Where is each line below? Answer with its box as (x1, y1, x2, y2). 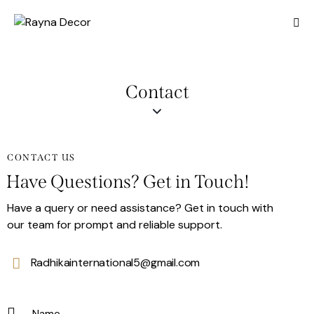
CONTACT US (7, 152, 76, 163)
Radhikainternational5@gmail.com (30, 255, 200, 271)
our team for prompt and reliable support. (7, 217, 222, 233)
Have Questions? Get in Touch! (6, 170, 250, 193)
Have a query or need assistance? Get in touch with (7, 200, 273, 216)
